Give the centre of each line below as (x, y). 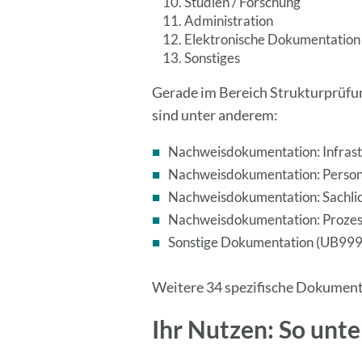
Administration (229, 21)
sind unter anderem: (215, 115)
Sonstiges (213, 58)
